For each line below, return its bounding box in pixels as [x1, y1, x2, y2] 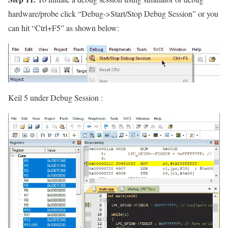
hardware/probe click [8, 8, 78, 19]
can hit [8, 22, 32, 33]
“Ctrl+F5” [32, 22, 64, 33]
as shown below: [64, 22, 119, 33]
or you [196, 8, 218, 19]
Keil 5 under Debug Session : [8, 92, 103, 103]
